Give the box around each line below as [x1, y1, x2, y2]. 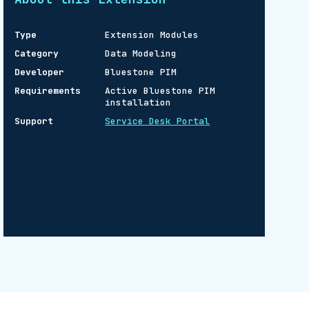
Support [14, 115, 53, 127]
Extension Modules [105, 29, 199, 41]
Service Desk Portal [105, 115, 210, 127]
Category [14, 48, 59, 59]
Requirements [14, 85, 81, 97]
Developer [14, 66, 64, 78]
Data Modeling [105, 48, 177, 59]
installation [105, 97, 172, 108]
